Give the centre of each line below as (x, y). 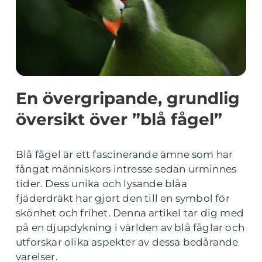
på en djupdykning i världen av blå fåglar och (130, 227)
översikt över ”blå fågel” (119, 119)
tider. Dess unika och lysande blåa (101, 184)
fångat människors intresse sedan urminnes (126, 169)
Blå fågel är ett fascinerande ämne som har (125, 154)
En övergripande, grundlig (128, 98)
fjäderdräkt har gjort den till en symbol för (123, 198)
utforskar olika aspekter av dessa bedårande (127, 242)
